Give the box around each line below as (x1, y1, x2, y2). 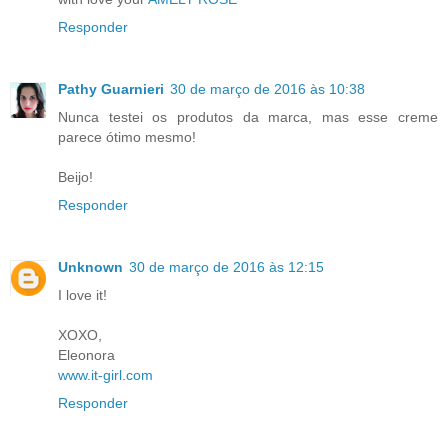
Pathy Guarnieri (58, 80, 164, 97)
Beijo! (58, 168, 93, 185)
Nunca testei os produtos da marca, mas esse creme (58, 108, 438, 125)
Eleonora (58, 346, 115, 363)
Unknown (58, 258, 123, 275)
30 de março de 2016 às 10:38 (170, 80, 365, 97)
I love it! (58, 286, 107, 303)
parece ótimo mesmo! (58, 128, 196, 145)
